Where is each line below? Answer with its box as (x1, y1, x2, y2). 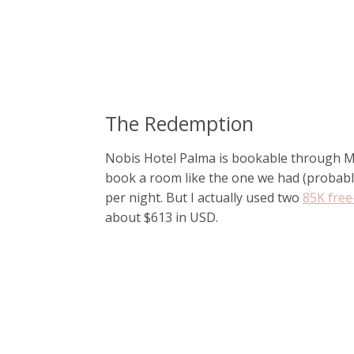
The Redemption (105, 109, 254, 137)
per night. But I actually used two (105, 188, 303, 206)
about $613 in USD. (105, 208, 224, 226)
